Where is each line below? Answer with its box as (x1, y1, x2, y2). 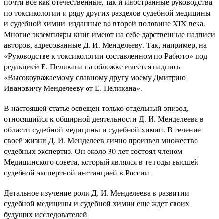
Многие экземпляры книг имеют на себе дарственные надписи (4, 28, 215, 39)
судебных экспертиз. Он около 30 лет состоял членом (4, 145, 182, 156)
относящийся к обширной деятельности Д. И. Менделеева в (4, 113, 204, 124)
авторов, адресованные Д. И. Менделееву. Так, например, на (4, 39, 207, 50)
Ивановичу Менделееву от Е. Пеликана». (4, 82, 142, 93)
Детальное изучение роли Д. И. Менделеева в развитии (4, 187, 189, 197)
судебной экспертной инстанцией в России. (4, 167, 151, 177)
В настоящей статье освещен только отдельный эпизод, (4, 102, 189, 113)
